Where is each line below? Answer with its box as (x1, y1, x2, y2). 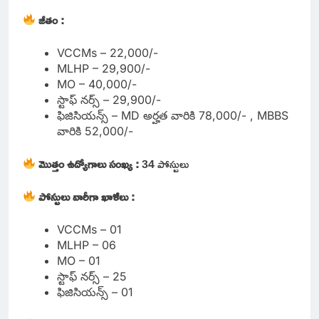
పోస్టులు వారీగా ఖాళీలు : (38, 185, 135, 207)
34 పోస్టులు (142, 152, 192, 174)
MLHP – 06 (57, 237, 116, 252)
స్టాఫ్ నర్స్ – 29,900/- (57, 92, 161, 107)
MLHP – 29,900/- (57, 61, 150, 75)
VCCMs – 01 (57, 221, 122, 236)
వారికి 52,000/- (57, 123, 133, 138)
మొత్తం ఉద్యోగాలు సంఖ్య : (36, 152, 142, 174)
